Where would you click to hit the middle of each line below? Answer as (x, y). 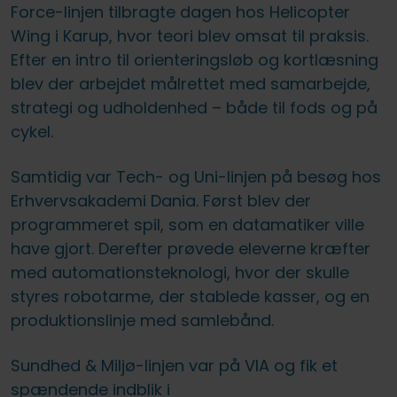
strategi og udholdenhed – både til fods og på (194, 107)
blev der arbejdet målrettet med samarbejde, (191, 83)
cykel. (32, 131)
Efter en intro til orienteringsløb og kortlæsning (195, 59)
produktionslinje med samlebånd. (142, 320)
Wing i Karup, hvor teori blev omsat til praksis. (190, 35)
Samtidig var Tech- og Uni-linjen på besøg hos (196, 176)
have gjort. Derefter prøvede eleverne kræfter (191, 248)
